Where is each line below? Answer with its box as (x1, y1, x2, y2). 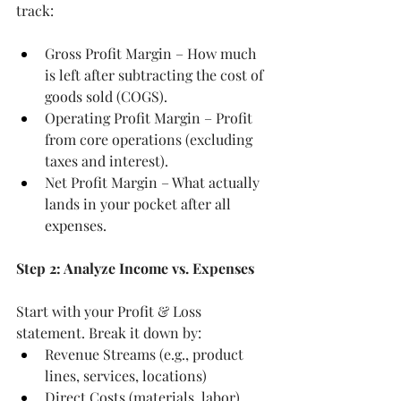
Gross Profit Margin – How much (45, 43, 260, 63)
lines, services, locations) (45, 365, 207, 385)
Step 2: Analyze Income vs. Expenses (16, 258, 254, 277)
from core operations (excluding (45, 129, 256, 149)
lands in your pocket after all (45, 193, 235, 213)
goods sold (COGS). (45, 86, 167, 106)
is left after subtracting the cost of (45, 64, 267, 84)
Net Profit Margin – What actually (45, 172, 263, 192)
